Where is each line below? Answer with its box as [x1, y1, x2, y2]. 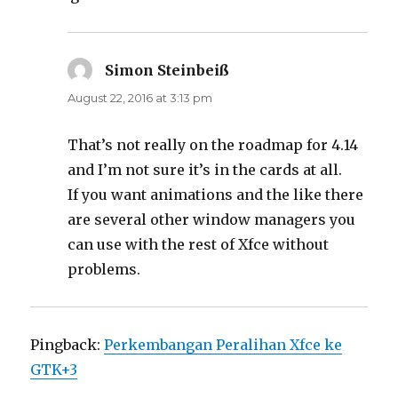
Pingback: [30, 335, 105, 354]
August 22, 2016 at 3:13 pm [68, 90, 213, 105]
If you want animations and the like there [68, 185, 364, 203]
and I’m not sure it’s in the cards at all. [68, 160, 343, 179]
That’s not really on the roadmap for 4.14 [68, 135, 359, 154]
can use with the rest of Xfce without [68, 235, 330, 253]
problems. [68, 259, 141, 278]
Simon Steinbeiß [105, 60, 230, 79]
